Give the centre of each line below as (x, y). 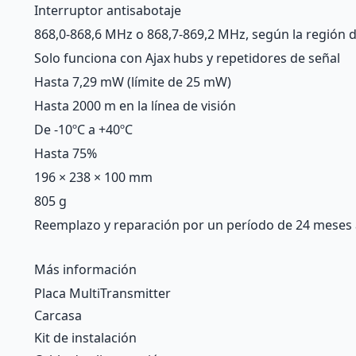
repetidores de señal (278, 58)
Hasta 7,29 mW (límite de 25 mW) (133, 82)
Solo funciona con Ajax (104, 58)
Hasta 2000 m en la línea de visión (135, 106)
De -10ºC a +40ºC (83, 130)
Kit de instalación (85, 338)
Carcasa (58, 315)
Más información (85, 269)
